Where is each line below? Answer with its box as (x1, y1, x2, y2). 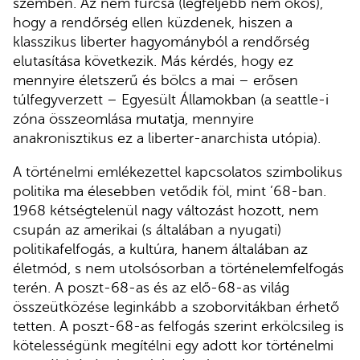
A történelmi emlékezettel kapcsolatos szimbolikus (13, 163, 342, 180)
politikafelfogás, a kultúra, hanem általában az (13, 240, 308, 257)
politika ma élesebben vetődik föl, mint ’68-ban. (13, 182, 326, 199)
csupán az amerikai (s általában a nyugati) (13, 221, 281, 238)
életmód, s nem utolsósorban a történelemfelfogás (13, 260, 344, 276)
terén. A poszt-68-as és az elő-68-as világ (13, 279, 289, 296)
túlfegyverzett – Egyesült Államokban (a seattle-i (13, 92, 329, 108)
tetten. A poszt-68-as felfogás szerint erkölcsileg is (13, 317, 344, 334)
